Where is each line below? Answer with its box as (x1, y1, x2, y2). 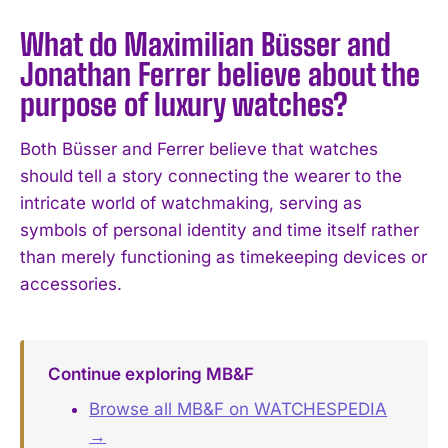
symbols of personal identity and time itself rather (20, 219, 419, 240)
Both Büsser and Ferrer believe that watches (20, 138, 378, 159)
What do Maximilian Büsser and (20, 25, 391, 62)
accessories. (20, 273, 122, 294)
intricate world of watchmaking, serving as (20, 192, 362, 213)
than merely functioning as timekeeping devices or (20, 246, 427, 267)
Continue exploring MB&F (47, 363, 254, 384)
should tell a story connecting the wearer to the (20, 165, 402, 186)
